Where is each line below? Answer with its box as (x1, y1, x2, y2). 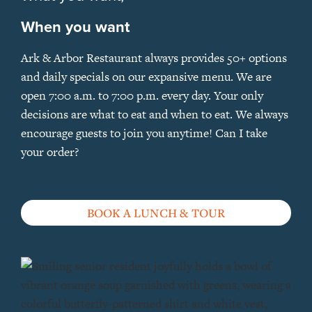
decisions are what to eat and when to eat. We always (21, 106, 288, 123)
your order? (21, 143, 79, 161)
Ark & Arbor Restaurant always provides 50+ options (21, 49, 287, 67)
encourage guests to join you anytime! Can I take (21, 125, 267, 142)
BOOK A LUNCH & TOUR (87, 205, 225, 221)
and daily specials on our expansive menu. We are (21, 68, 272, 86)
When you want (21, 15, 130, 39)
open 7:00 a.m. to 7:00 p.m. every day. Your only (21, 87, 263, 104)
